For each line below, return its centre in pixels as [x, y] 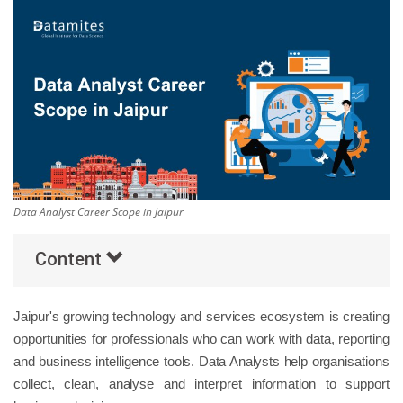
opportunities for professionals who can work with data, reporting [201, 338]
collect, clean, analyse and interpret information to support [201, 383]
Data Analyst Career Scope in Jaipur [99, 211]
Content [71, 259]
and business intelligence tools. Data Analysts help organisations [201, 361]
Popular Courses [71, 86]
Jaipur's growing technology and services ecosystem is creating [201, 316]
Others [38, 40]
